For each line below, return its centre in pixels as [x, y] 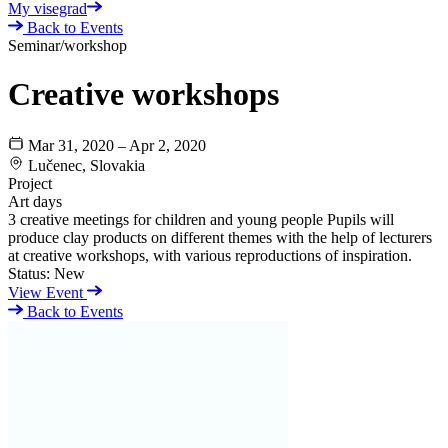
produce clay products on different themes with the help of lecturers [220, 237]
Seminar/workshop [67, 45]
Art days [35, 201]
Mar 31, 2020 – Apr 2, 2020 [117, 145]
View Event [47, 292]
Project [30, 183]
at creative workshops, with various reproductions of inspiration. [210, 255]
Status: [29, 273]
